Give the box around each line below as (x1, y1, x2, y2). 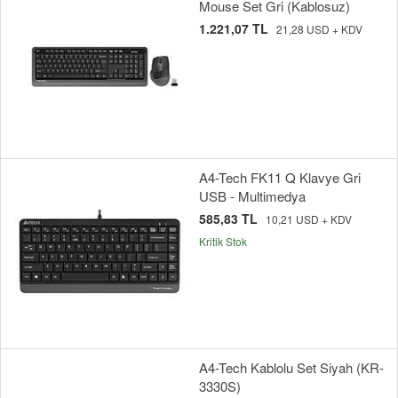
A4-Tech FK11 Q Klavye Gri (199, 168, 361, 187)
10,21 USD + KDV (266, 211, 352, 227)
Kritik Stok (199, 234, 247, 250)
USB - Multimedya (199, 187, 306, 206)
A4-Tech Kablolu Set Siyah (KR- (199, 358, 384, 378)
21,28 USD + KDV (276, 21, 362, 37)
